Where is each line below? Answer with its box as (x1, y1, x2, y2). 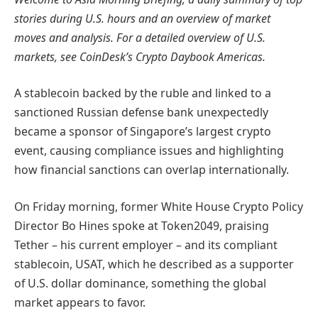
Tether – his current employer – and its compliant (14, 236, 278, 253)
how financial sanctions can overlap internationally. (14, 162, 289, 178)
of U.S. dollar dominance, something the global (14, 275, 266, 291)
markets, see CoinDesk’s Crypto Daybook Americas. (14, 48, 265, 65)
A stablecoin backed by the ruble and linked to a (14, 85, 271, 102)
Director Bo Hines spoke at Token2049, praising (14, 217, 269, 234)
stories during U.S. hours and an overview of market (14, 10, 270, 26)
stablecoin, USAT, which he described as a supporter (14, 256, 294, 272)
